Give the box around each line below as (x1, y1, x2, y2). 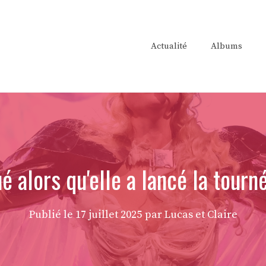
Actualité (151, 40, 187, 52)
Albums (211, 40, 242, 52)
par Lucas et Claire (144, 208, 237, 222)
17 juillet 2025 (75, 208, 142, 222)
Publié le (28, 208, 75, 222)
